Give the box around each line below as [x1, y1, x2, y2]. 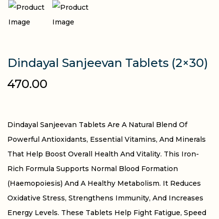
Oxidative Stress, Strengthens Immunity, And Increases [7, 194, 203, 203]
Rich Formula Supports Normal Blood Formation [7, 164, 178, 174]
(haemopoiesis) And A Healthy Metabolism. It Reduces [7, 179, 201, 188]
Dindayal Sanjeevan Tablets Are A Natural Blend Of [7, 120, 187, 130]
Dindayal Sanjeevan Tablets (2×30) [7, 56, 208, 70]
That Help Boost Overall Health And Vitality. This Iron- [7, 150, 199, 159]
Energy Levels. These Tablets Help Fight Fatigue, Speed [7, 208, 206, 218]
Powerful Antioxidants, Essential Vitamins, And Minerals [7, 135, 206, 144]
